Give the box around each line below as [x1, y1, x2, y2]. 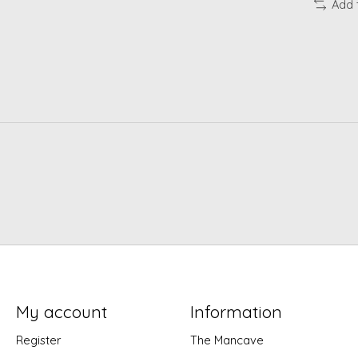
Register [15, 332, 62, 348]
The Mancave [189, 332, 264, 348]
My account [15, 301, 107, 323]
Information [189, 301, 282, 323]
